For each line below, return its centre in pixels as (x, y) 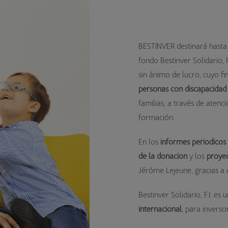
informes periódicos (193, 141)
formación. (157, 117)
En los (150, 141)
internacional (160, 209)
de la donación (163, 156)
